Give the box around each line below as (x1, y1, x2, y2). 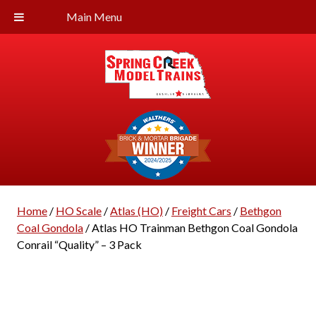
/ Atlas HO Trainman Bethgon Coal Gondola (83, 221, 298, 234)
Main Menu (66, 10, 122, 23)
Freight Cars (171, 204, 231, 217)
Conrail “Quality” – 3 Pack (16, 238, 142, 251)
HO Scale (55, 204, 102, 217)
